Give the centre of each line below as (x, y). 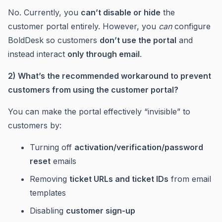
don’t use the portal (138, 40)
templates (48, 193)
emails (63, 161)
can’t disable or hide (121, 13)
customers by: (35, 126)
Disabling (48, 211)
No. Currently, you (44, 13)
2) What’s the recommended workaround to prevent (110, 76)
